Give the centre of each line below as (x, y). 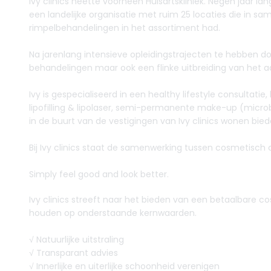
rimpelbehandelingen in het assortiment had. (125, 28)
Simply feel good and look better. (99, 174)
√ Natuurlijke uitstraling (77, 240)
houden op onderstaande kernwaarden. (113, 213)
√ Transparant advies (73, 253)
